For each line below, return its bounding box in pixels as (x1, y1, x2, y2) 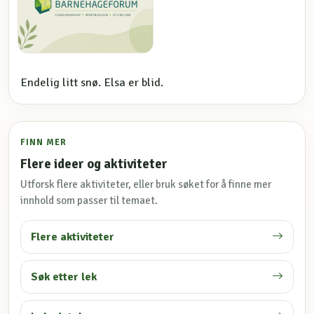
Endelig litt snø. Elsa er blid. (20, 75, 163, 90)
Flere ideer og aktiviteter (20, 155, 168, 172)
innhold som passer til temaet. (20, 193, 158, 207)
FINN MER (20, 136, 67, 148)
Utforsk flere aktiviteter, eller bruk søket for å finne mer (20, 177, 271, 191)
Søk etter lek (30, 270, 97, 285)
